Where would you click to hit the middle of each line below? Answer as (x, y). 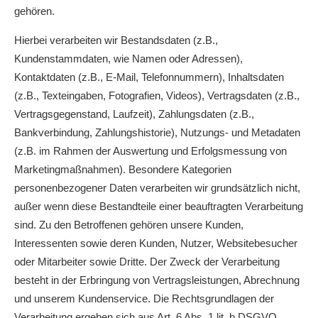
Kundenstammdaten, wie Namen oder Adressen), (128, 59)
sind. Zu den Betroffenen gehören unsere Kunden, (129, 225)
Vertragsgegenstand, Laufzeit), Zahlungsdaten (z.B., (134, 114)
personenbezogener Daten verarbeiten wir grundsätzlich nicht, (157, 188)
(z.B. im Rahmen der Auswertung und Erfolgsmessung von (150, 151)
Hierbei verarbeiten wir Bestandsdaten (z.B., (116, 40)
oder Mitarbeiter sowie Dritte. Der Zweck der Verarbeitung (147, 262)
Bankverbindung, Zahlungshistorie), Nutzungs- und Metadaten (157, 132)
